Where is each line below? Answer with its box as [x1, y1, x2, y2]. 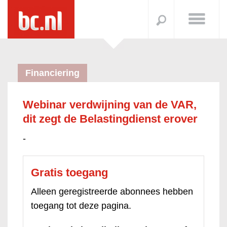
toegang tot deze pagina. [31, 201, 131, 211]
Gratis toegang [31, 166, 108, 179]
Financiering [25, 68, 80, 78]
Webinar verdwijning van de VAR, [23, 98, 197, 111]
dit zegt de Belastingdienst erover [23, 112, 198, 125]
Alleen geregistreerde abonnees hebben [31, 186, 193, 197]
